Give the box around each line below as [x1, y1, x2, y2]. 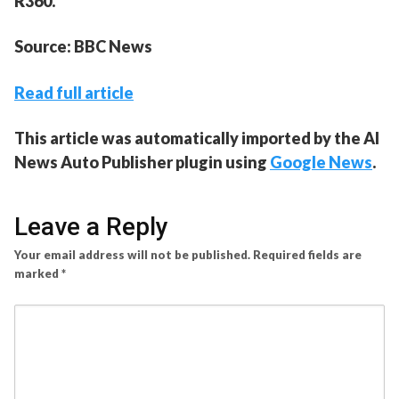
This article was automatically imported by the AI [14, 128, 379, 149]
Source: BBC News [14, 37, 152, 57]
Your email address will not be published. [14, 248, 250, 263]
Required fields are [253, 248, 362, 263]
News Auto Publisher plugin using [14, 152, 270, 173]
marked [14, 266, 61, 281]
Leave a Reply [14, 212, 168, 242]
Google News [270, 152, 372, 173]
